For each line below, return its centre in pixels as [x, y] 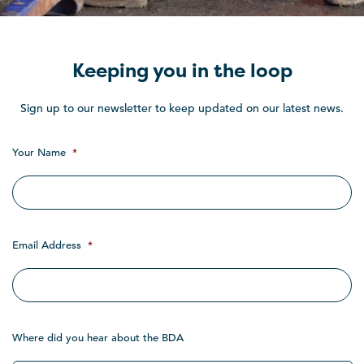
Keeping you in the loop [182, 71]
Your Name [39, 153]
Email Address [47, 245]
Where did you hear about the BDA [98, 338]
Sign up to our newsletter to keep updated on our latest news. [182, 108]
